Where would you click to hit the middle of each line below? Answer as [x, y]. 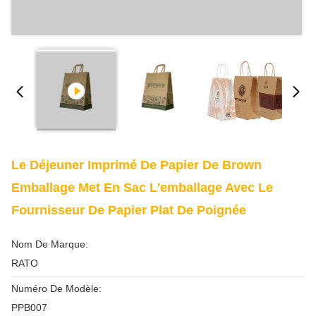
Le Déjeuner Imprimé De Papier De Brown [136, 165]
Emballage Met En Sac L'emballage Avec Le [142, 188]
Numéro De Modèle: [56, 288]
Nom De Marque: [50, 244]
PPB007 [29, 308]
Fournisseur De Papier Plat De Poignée [129, 210]
